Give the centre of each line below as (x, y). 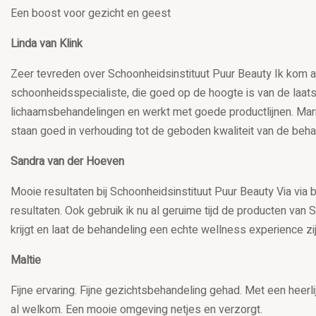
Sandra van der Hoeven (67, 162)
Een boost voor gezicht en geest (91, 14)
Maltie (26, 261)
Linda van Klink (47, 44)
